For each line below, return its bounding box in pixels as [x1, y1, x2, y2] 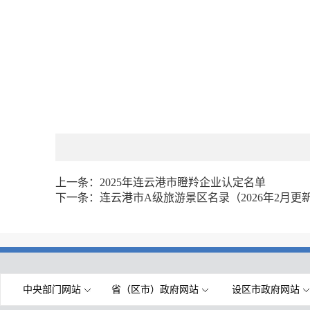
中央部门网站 [23, 284, 81, 295]
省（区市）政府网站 [111, 284, 199, 295]
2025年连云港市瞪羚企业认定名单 [100, 176, 266, 188]
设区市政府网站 [231, 284, 300, 295]
